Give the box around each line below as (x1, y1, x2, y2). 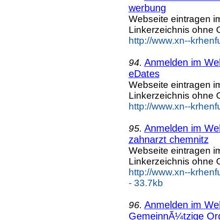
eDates (128, 68, 160, 79)
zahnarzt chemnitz (128, 134, 209, 145)
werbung (128, 2, 166, 13)
